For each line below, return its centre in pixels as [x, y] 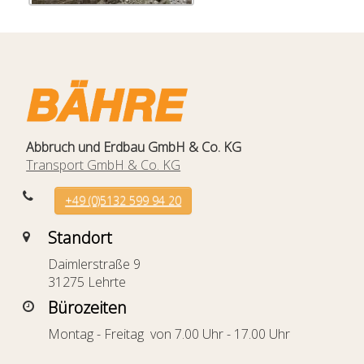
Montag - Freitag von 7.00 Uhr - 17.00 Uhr [169, 334]
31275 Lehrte [87, 282]
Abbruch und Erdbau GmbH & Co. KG [132, 147]
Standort [80, 237]
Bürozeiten [88, 307]
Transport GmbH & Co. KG [104, 165]
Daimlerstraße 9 [95, 264]
